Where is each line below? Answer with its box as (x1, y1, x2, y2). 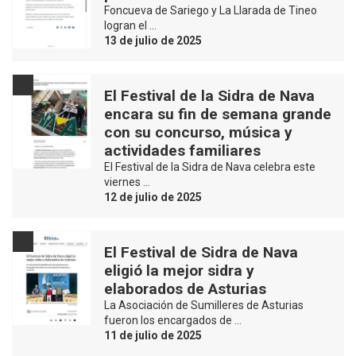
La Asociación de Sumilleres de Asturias (104, 298, 304, 311)
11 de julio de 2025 (104, 328, 202, 342)
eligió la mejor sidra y (104, 261, 254, 280)
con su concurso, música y (104, 122, 292, 141)
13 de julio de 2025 (104, 33, 202, 47)
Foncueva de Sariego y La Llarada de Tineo (104, 3, 317, 17)
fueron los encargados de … (104, 313, 242, 327)
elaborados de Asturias (104, 279, 266, 298)
